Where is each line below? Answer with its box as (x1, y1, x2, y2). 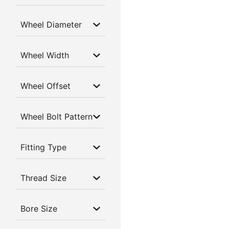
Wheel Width (20, 50, 69, 61)
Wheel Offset (20, 81, 71, 91)
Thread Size (20, 173, 66, 184)
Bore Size (20, 203, 57, 214)
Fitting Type (20, 142, 66, 153)
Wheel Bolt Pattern (20, 111, 93, 122)
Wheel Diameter (20, 19, 82, 30)
